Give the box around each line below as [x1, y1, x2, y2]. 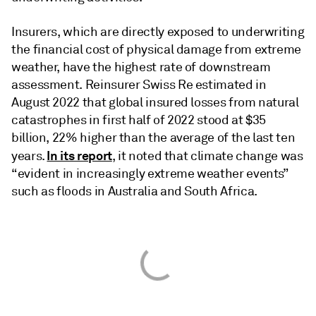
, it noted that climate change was [111, 148, 303, 164]
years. [11, 148, 47, 164]
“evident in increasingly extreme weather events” [11, 166, 288, 181]
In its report [47, 147, 112, 164]
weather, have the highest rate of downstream [11, 59, 271, 75]
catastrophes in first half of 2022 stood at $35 [11, 112, 267, 128]
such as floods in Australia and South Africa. [11, 183, 257, 199]
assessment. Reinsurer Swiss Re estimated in [11, 77, 267, 92]
